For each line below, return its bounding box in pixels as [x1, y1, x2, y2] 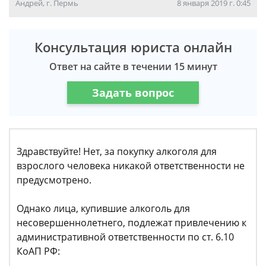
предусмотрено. [17, 173, 91, 186]
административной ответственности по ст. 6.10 [17, 230, 234, 243]
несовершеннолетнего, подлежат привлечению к [17, 216, 246, 229]
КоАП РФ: [17, 245, 60, 258]
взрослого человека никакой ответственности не [17, 159, 245, 172]
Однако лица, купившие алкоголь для [17, 202, 190, 215]
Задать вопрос [92, 85, 174, 100]
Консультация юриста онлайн [34, 38, 232, 56]
